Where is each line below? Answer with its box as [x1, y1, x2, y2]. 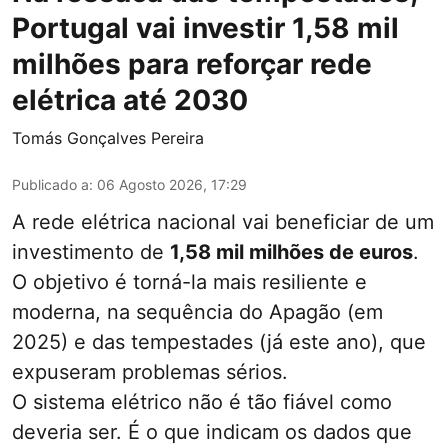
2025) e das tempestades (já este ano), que [12, 329, 426, 354]
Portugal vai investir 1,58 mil [12, 10, 399, 45]
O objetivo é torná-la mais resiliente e [12, 269, 367, 294]
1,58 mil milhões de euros [170, 239, 413, 264]
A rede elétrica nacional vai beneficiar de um [12, 209, 434, 234]
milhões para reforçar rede [12, 46, 372, 81]
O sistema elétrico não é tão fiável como [12, 389, 392, 414]
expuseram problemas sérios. [12, 359, 288, 384]
